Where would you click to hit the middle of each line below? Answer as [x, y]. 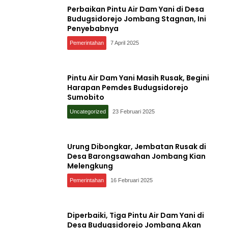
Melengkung [90, 166]
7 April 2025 [125, 42]
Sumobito [86, 97]
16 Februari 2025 [132, 180]
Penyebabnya [93, 28]
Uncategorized [88, 111]
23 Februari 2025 [134, 111]
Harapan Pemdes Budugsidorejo [128, 87]
